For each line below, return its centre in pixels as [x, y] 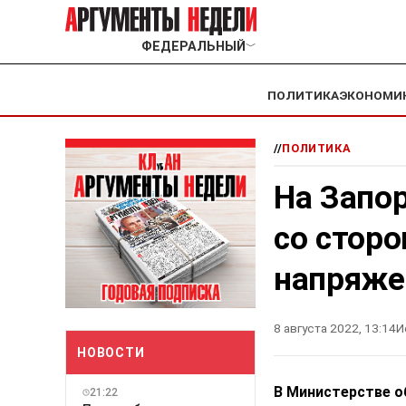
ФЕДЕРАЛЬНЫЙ [193, 47]
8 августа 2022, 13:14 [335, 329]
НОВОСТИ [111, 352]
